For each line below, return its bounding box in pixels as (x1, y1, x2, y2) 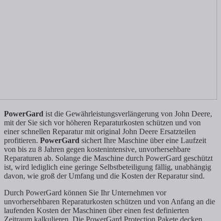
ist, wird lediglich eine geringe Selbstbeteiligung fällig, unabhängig (4, 163, 211, 172)
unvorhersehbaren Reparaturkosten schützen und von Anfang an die (4, 197, 215, 206)
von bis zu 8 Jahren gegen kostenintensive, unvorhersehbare (4, 145, 190, 154)
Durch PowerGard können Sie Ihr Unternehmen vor (4, 188, 166, 197)
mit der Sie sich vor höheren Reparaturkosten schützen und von (4, 118, 201, 127)
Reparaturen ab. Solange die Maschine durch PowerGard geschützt (4, 154, 213, 163)
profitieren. (4, 136, 38, 145)
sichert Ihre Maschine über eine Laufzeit (79, 136, 206, 145)
